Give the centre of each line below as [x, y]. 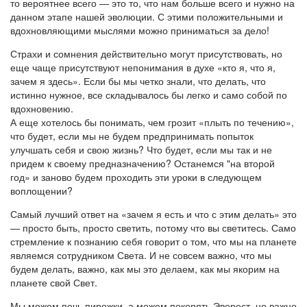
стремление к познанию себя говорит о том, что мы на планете [153, 241]
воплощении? [41, 191]
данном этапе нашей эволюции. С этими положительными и [147, 16]
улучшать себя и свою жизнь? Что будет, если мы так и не [141, 149]
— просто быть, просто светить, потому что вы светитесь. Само [153, 228]
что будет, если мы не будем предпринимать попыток [132, 136]
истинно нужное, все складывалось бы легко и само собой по [149, 95]
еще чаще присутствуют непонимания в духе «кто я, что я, [143, 67]
